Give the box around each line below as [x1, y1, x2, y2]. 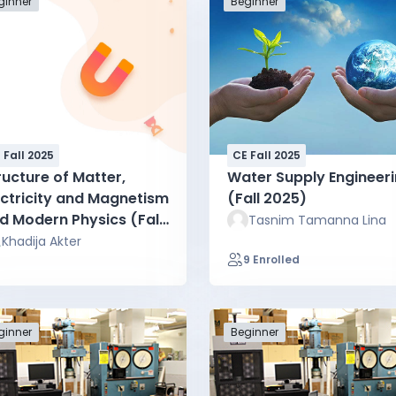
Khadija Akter [2, 232, 81, 250]
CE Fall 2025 [232, 147, 301, 163]
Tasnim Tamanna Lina [248, 210, 386, 229]
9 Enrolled [243, 251, 300, 267]
